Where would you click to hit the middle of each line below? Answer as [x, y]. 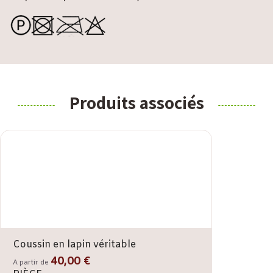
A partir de [32, 262]
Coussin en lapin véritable [74, 244]
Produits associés [136, 102]
